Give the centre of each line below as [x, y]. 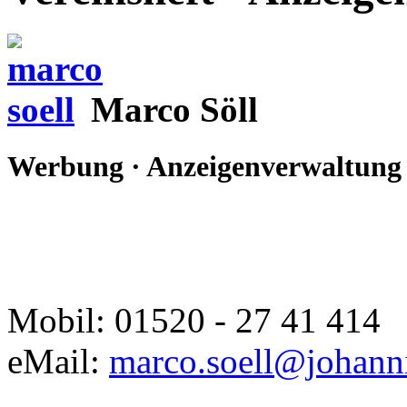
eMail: [58, 362]
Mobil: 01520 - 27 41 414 [194, 321]
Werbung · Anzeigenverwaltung [204, 167]
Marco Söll [174, 109]
